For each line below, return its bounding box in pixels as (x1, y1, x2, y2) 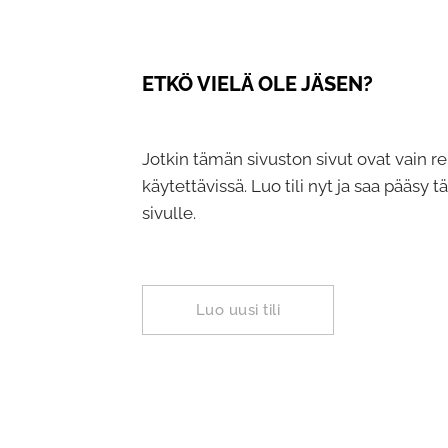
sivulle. (142, 203, 196, 223)
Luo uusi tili (196, 301, 280, 319)
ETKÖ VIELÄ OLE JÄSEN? (142, 72, 373, 96)
